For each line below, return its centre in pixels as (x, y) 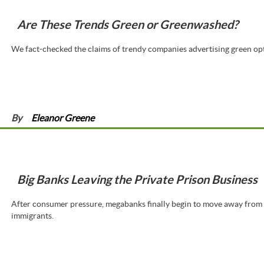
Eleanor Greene (63, 118)
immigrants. (32, 216)
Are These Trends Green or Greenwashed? (127, 24)
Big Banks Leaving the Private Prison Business (137, 180)
